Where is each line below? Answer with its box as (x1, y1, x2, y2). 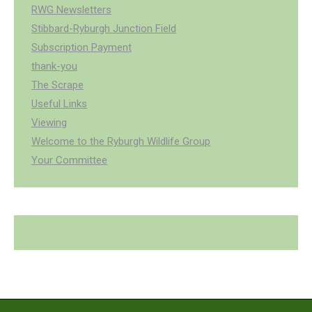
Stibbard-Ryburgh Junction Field (31, 22, 176, 35)
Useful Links (31, 97, 87, 110)
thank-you (31, 60, 77, 72)
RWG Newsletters (31, 3, 111, 16)
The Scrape (31, 79, 84, 91)
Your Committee (31, 154, 107, 166)
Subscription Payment (31, 41, 132, 54)
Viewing (31, 116, 67, 129)
